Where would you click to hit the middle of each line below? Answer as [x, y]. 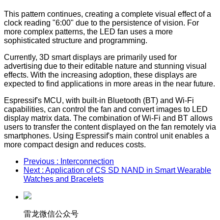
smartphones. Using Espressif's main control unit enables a [107, 136]
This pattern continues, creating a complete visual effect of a [108, 14]
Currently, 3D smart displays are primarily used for [90, 57]
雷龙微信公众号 [51, 214]
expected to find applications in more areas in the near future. [110, 83]
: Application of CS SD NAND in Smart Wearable [126, 170]
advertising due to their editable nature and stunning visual [105, 66]
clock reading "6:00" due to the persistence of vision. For [101, 23]
